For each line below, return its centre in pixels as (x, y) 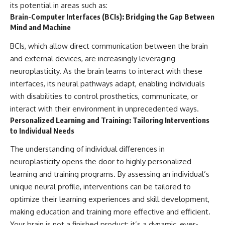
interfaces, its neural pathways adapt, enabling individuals (107, 83)
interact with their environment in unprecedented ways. (104, 108)
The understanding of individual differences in (87, 149)
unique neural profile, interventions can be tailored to (100, 187)
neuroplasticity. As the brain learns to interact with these (106, 71)
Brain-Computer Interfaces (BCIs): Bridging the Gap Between (112, 17)
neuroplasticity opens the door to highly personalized (101, 162)
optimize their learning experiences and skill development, (110, 199)
